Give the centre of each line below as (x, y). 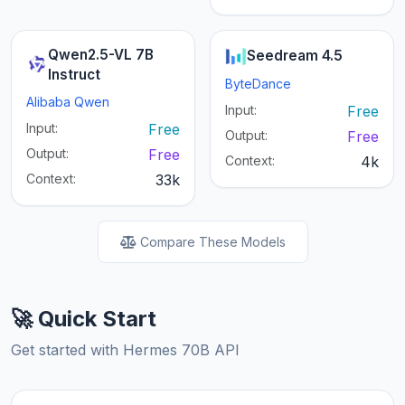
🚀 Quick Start (84, 319)
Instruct (74, 75)
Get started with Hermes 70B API (125, 350)
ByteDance (258, 84)
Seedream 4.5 (295, 56)
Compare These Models (212, 242)
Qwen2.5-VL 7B (101, 55)
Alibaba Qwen (68, 102)
